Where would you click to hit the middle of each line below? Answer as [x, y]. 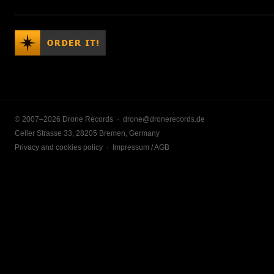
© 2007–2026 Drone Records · [69, 120]
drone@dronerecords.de [164, 120]
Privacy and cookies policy [59, 148]
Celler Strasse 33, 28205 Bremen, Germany [87, 134]
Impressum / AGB [141, 148]
